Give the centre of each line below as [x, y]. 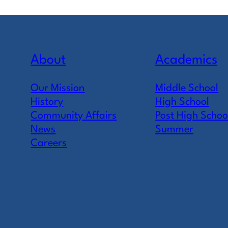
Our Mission [58, 88]
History [47, 102]
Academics [187, 60]
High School [182, 102]
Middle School [187, 88]
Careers [49, 143]
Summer [175, 129]
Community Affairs [74, 116]
